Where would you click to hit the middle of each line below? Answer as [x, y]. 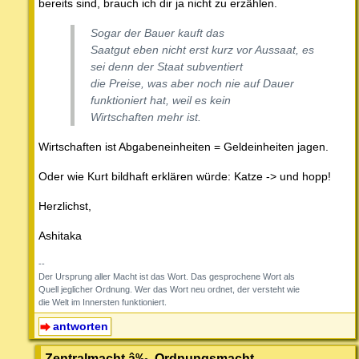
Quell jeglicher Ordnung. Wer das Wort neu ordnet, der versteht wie [169, 289]
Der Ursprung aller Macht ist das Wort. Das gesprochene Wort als [167, 276]
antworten [80, 326]
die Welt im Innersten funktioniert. [103, 302]
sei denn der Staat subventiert [167, 66]
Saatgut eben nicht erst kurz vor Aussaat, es [202, 49]
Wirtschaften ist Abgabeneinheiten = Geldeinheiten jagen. [184, 146]
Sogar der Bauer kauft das [157, 32]
